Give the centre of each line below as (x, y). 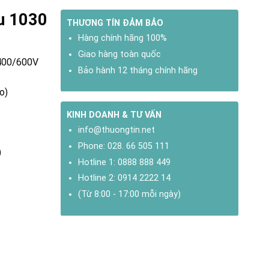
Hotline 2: (98, 178)
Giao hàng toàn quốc (120, 54)
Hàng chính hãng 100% (123, 38)
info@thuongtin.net (117, 130)
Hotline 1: (98, 162)
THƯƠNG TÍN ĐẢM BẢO (115, 23)
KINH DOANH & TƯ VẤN (114, 115)
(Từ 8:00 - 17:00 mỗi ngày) (130, 194)
